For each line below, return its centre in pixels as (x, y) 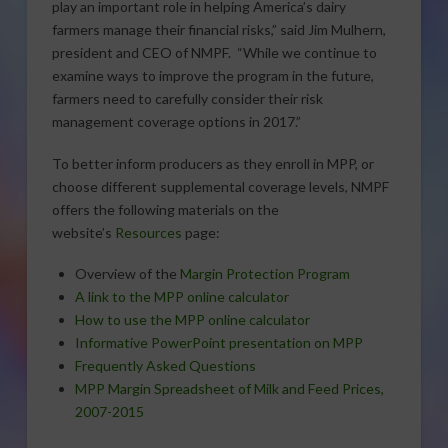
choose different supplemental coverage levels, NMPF (220, 186)
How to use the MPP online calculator (193, 320)
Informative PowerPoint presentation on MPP (219, 343)
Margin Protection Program (265, 274)
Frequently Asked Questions (166, 366)
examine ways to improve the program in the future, (212, 76)
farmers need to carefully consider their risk (187, 99)
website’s (83, 232)
